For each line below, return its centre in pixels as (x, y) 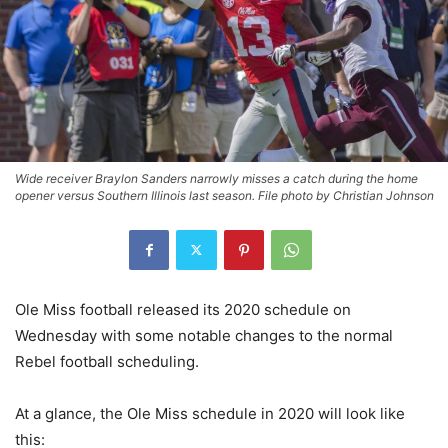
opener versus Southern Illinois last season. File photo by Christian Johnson (224, 195)
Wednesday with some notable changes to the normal (204, 335)
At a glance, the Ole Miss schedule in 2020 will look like (210, 413)
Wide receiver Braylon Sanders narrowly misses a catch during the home (216, 178)
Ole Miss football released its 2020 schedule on (183, 309)
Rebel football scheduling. (107, 361)
